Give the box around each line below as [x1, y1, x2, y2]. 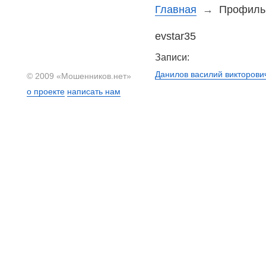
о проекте [27, 87, 65, 96]
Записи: [155, 52, 190, 62]
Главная [155, 4, 197, 15]
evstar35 [155, 30, 197, 42]
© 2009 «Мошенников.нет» [27, 71, 131, 81]
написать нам [67, 87, 121, 96]
